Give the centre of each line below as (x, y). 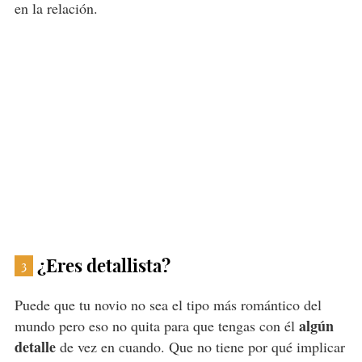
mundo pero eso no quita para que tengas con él (156, 326)
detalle (35, 347)
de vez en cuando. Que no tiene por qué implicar (200, 347)
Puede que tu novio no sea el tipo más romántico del (168, 305)
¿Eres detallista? (103, 266)
